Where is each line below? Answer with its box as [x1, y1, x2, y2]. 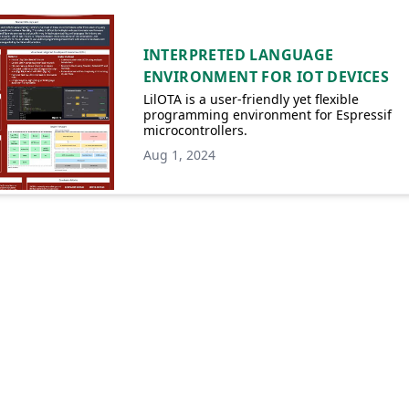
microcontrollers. [142, 121, 247, 139]
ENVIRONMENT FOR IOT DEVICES [142, 67, 390, 87]
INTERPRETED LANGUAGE [142, 45, 334, 65]
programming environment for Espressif [142, 106, 392, 123]
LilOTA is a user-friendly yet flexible [142, 90, 359, 108]
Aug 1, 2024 [142, 146, 215, 163]
